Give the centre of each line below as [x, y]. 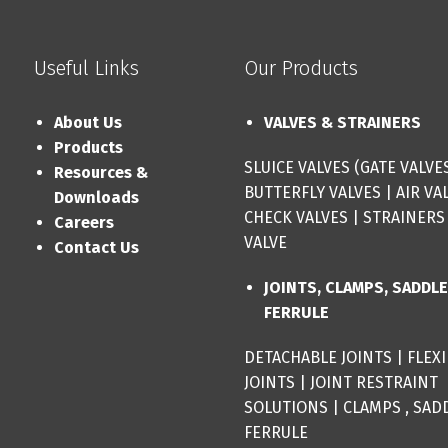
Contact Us [96, 247]
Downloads [96, 197]
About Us [87, 122]
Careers [83, 222]
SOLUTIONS [285, 407]
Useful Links [86, 67]
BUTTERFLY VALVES [312, 192]
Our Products [300, 67]
